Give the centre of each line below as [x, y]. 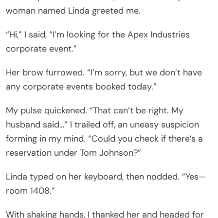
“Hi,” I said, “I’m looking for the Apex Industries [98, 34]
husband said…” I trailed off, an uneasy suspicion [102, 124]
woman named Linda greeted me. [73, 10]
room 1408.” [30, 191]
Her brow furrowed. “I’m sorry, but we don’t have [104, 72]
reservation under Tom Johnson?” [73, 153]
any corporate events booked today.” [81, 86]
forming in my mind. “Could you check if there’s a [104, 138]
